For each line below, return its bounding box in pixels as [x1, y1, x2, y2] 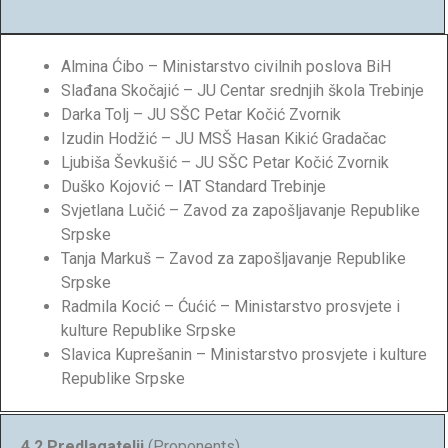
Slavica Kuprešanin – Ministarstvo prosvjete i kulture [61, 344, 427, 364]
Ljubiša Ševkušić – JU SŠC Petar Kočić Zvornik [61, 152, 389, 172]
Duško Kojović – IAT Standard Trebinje [61, 176, 326, 196]
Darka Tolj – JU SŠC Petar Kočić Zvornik [61, 104, 341, 124]
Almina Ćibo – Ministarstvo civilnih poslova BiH [61, 56, 391, 76]
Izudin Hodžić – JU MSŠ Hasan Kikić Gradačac [61, 128, 386, 148]
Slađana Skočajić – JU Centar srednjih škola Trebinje [61, 80, 424, 100]
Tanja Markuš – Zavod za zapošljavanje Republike [61, 248, 406, 268]
